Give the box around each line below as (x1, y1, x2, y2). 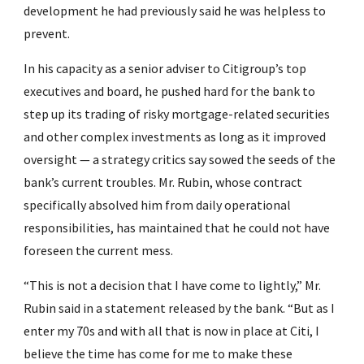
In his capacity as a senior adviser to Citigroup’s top (24, 60, 307, 76)
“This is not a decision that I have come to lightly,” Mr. (24, 277, 322, 293)
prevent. (24, 25, 71, 41)
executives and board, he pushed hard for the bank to (24, 83, 316, 99)
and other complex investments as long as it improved (24, 128, 327, 145)
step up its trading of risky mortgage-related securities (24, 106, 331, 122)
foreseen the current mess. (24, 242, 174, 258)
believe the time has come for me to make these (24, 345, 293, 362)
